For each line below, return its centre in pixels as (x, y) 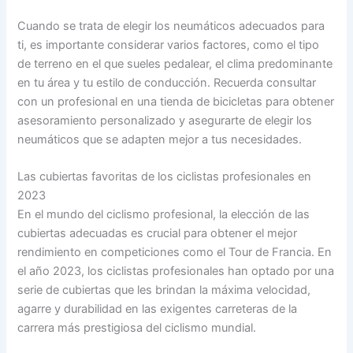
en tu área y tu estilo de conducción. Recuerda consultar (167, 82)
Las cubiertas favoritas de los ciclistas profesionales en (165, 177)
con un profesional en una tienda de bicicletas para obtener (176, 101)
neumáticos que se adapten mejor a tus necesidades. (160, 139)
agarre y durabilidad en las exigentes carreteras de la (158, 309)
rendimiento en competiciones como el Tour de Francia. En (175, 253)
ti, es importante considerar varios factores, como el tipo (169, 45)
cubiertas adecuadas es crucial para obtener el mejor (158, 234)
